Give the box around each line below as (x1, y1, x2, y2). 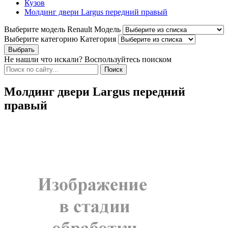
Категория (80, 35, 116, 44)
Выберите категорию (4, 35, 78, 44)
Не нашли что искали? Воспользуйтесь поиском (4, 55, 172, 64)
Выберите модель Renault (4, 25, 92, 34)
